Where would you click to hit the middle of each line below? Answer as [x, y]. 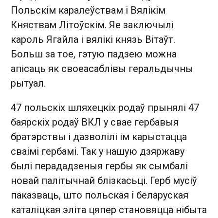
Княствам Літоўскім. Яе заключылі [92, 25]
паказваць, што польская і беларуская [100, 195]
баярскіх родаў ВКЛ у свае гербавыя [95, 122]
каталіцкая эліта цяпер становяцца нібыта [109, 210]
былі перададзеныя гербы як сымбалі [99, 166]
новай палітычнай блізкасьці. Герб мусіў [104, 181]
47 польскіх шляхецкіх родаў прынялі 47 [105, 108]
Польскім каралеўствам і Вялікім [88, 10]
